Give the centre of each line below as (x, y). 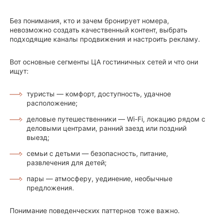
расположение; (52, 103)
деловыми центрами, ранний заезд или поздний (107, 128)
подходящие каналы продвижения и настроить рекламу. (105, 39)
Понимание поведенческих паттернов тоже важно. (95, 211)
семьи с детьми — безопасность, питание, (97, 154)
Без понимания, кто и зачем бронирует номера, (89, 21)
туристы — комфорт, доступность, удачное (99, 94)
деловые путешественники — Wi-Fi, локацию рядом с (116, 119)
